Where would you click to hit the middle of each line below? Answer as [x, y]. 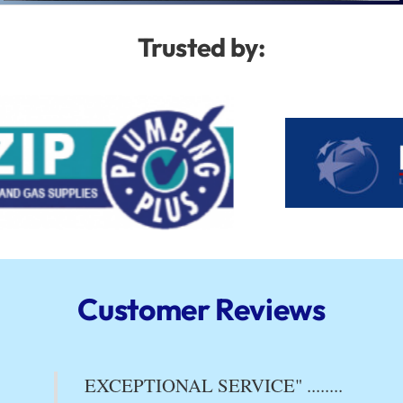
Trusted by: [201, 46]
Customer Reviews [201, 309]
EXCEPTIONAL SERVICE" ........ [214, 385]
